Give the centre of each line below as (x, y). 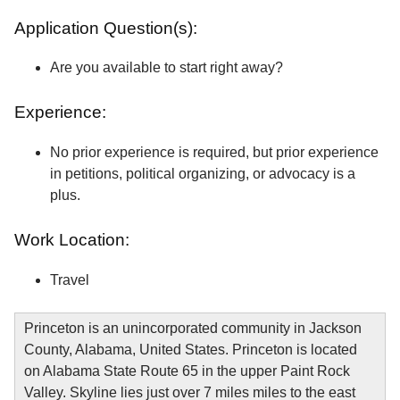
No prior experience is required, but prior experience (214, 153)
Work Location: (74, 240)
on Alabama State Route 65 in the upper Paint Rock (187, 371)
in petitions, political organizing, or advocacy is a (203, 174)
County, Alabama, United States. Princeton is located (191, 349)
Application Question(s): (106, 28)
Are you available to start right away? (167, 68)
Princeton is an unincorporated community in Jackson (193, 328)
